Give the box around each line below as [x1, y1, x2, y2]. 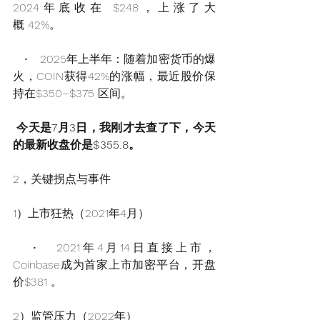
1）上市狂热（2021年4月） [13, 206, 149, 221]
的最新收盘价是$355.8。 [13, 138, 140, 152]
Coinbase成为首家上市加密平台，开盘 [13, 258, 216, 272]
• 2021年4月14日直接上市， [13, 241, 216, 255]
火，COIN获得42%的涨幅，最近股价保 [13, 69, 216, 84]
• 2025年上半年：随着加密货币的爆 [13, 52, 216, 66]
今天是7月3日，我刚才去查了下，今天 [16, 121, 216, 135]
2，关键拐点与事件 [13, 172, 111, 186]
